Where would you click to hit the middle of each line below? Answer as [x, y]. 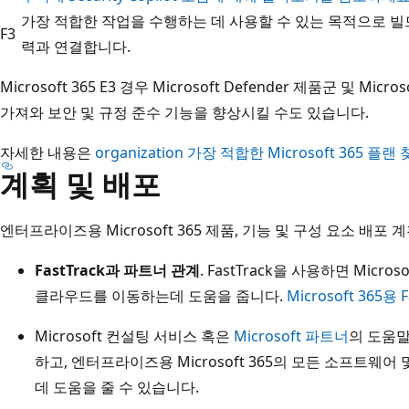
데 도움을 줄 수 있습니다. [117, 387]
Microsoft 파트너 [291, 336]
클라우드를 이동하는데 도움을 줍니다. [161, 295]
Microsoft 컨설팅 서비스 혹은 [134, 336]
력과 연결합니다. [76, 46]
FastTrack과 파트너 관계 [117, 270]
